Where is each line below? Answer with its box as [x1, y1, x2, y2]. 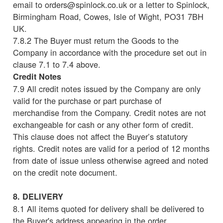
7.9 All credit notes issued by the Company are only [13, 82, 201, 95]
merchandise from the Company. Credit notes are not [13, 106, 206, 118]
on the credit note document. [13, 166, 117, 178]
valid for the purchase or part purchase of [13, 94, 162, 107]
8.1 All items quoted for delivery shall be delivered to [13, 202, 204, 215]
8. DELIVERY [13, 190, 63, 202]
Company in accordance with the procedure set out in [13, 46, 207, 58]
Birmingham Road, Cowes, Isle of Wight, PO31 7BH [13, 10, 204, 22]
